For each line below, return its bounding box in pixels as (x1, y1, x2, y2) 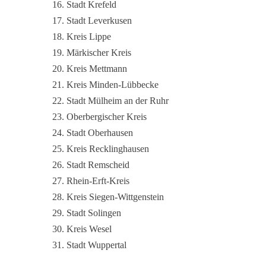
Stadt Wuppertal (66, 240, 126, 250)
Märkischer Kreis (66, 47, 131, 58)
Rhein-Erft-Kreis (66, 176, 129, 186)
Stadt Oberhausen (66, 128, 133, 138)
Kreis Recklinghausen (66, 144, 149, 154)
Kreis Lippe (66, 31, 111, 42)
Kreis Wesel (66, 224, 112, 234)
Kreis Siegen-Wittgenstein (66, 192, 164, 202)
